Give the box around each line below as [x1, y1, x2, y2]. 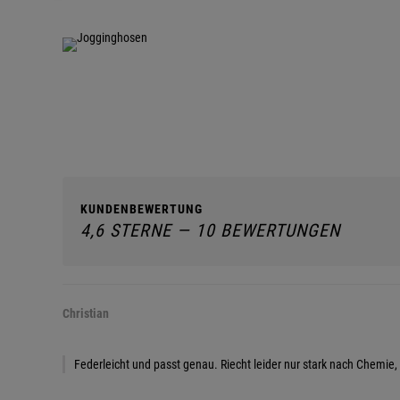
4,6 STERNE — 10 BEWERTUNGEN [80, 220, 340, 241]
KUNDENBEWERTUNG [80, 202, 203, 216]
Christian [62, 306, 109, 321]
